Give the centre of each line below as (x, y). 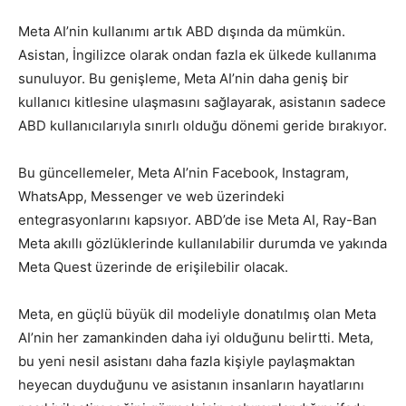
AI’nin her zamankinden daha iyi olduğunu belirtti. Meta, (196, 338)
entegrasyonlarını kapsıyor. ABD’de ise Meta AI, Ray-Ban (198, 220)
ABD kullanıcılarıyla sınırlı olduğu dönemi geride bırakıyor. (203, 126)
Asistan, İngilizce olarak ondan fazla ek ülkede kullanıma (197, 55)
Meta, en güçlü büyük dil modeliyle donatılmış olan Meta (197, 314)
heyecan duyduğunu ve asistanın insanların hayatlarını (191, 385)
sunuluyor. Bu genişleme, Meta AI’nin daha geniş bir (184, 79)
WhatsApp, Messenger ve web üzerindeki (151, 197)
